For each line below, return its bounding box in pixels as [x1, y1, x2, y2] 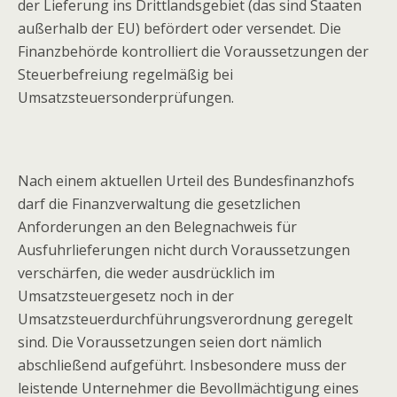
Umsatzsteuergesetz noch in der [18, 286, 234, 306]
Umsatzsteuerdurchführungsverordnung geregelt [18, 309, 353, 329]
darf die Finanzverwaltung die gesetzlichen [18, 194, 300, 214]
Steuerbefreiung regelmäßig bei [18, 65, 233, 84]
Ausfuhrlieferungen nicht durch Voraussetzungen [18, 240, 350, 260]
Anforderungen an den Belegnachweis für [18, 217, 297, 237]
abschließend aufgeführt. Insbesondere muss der [18, 355, 346, 375]
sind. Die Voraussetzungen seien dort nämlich [18, 332, 322, 352]
